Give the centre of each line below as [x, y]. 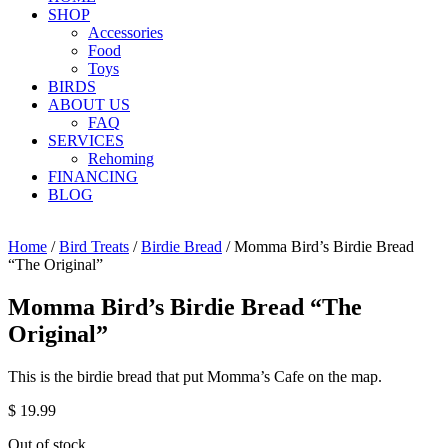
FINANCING [93, 176]
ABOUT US [89, 104]
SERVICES [86, 140]
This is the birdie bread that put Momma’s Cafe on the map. [195, 376]
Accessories [125, 32]
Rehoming [121, 158]
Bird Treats [94, 246]
